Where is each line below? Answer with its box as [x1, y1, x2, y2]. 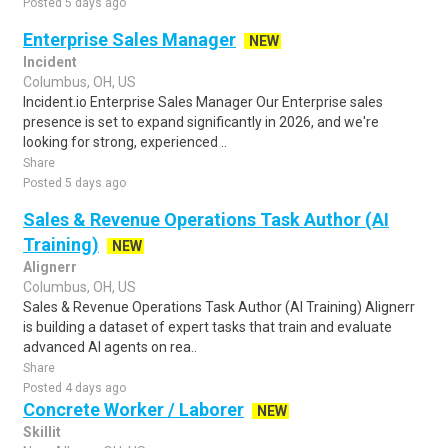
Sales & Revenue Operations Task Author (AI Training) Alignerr [23, 299, 415, 315]
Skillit [23, 424, 61, 440]
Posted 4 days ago [23, 381, 126, 395]
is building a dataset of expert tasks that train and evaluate [23, 319, 392, 335]
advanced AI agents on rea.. [23, 339, 197, 355]
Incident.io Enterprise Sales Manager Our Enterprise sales [23, 94, 383, 110]
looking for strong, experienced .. [23, 134, 227, 150]
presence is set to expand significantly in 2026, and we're [23, 114, 379, 130]
